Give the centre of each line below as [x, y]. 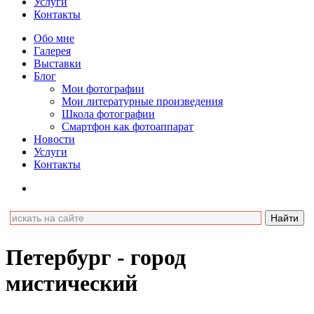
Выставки [57, 63]
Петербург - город [96, 258]
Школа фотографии [108, 114]
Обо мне [54, 38]
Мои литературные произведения [142, 101]
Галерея [52, 50]
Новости [54, 139]
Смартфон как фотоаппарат [128, 126]
